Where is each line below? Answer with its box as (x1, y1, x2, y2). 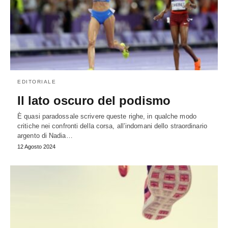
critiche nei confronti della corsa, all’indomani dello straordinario (17, 122, 207, 130)
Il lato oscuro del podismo (17, 94, 170, 108)
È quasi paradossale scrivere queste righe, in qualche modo (17, 112, 196, 121)
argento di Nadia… (17, 132, 73, 140)
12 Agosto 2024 (17, 144, 55, 150)
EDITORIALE (17, 79, 56, 85)
